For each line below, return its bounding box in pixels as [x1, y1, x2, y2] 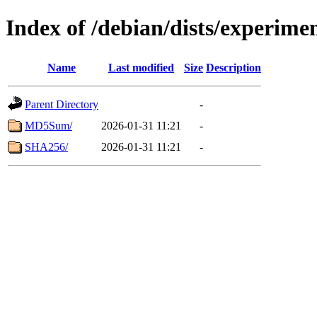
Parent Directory [25, 98, 98, 110]
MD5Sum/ [25, 119, 72, 132]
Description [206, 61, 261, 74]
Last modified [108, 61, 174, 74]
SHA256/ [25, 140, 68, 153]
